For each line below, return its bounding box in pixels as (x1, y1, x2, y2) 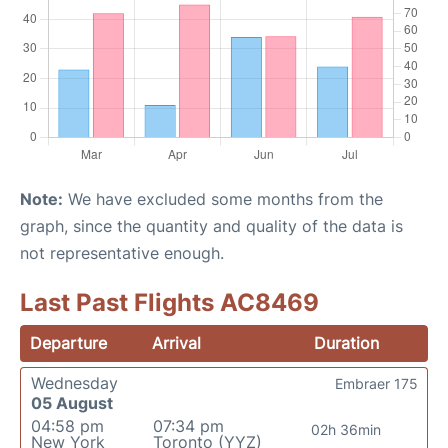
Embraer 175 (335, 375, 418, 392)
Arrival (152, 333, 202, 353)
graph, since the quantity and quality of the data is (20, 216, 403, 236)
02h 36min (310, 421, 381, 438)
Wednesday (31, 373, 118, 393)
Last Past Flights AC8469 (20, 288, 319, 317)
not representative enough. (20, 243, 224, 263)
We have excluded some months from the (63, 189, 383, 209)
